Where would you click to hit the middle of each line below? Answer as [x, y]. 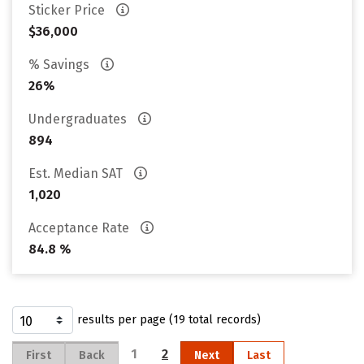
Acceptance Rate [80, 228]
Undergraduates [79, 119]
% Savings [61, 65]
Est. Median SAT [77, 173]
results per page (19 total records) [169, 320]
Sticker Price [68, 10]
